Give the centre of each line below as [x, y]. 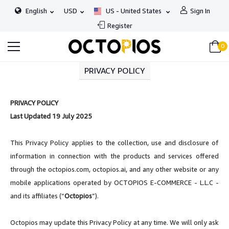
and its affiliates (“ [37, 196]
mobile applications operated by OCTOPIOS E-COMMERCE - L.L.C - [114, 182]
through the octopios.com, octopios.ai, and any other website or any [114, 169]
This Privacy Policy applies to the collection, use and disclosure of [114, 142]
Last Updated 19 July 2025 [51, 116]
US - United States [134, 11]
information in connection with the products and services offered [114, 156]
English [36, 11]
